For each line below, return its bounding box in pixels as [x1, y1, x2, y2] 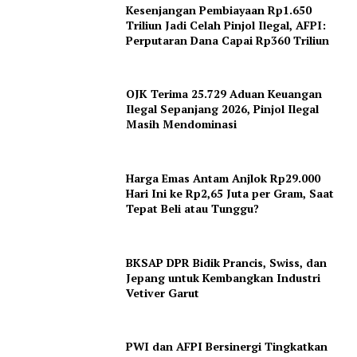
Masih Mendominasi [126, 116, 237, 132]
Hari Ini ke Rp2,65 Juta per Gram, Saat [126, 185, 335, 201]
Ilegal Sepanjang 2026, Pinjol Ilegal [126, 101, 320, 117]
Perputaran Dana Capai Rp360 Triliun [126, 32, 330, 48]
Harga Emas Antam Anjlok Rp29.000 [126, 170, 321, 186]
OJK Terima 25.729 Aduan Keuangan [126, 86, 323, 102]
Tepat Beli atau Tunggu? [126, 200, 260, 216]
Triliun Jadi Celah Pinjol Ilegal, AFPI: [126, 17, 327, 33]
